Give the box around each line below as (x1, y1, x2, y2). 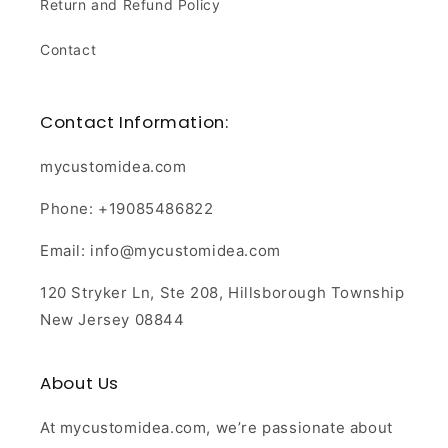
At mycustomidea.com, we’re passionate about (40, 418, 393, 438)
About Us (40, 371, 120, 396)
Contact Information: (40, 110, 229, 135)
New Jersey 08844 (40, 310, 185, 330)
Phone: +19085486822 (40, 199, 214, 219)
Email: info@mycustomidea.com (40, 241, 281, 261)
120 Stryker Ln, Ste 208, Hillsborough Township (40, 283, 405, 303)
